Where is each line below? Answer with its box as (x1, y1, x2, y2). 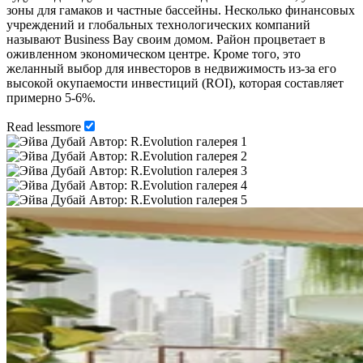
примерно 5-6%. (6, 90, 96, 105)
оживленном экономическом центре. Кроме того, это (6, 46, 301, 61)
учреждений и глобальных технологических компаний (6, 17, 310, 32)
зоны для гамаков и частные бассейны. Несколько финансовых (6, 2, 355, 17)
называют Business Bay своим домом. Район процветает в (6, 32, 326, 46)
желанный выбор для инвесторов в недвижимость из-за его (6, 61, 336, 75)
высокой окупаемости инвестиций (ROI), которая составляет (6, 75, 344, 90)
